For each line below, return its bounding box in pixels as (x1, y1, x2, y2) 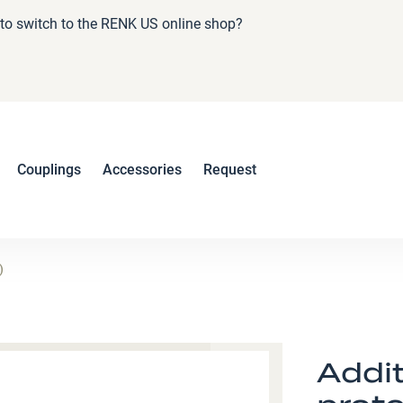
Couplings (17, 161, 81, 178)
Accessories (103, 161, 182, 178)
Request (203, 161, 256, 178)
